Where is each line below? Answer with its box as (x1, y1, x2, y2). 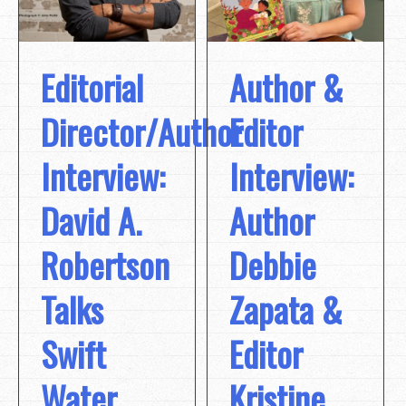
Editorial (41, 61, 143, 112)
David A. (41, 194, 141, 246)
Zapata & (229, 283, 343, 334)
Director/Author (41, 105, 243, 157)
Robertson (41, 238, 169, 290)
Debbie (229, 238, 317, 290)
